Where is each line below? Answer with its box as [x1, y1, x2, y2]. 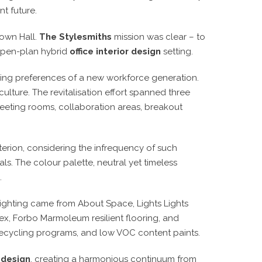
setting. [161, 46, 193, 57]
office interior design [70, 46, 161, 57]
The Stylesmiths [39, 31, 112, 42]
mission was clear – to [112, 31, 205, 42]
